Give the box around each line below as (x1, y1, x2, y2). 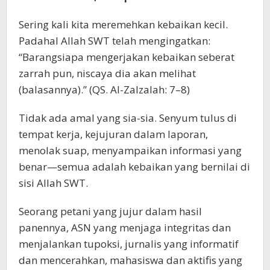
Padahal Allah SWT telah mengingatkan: (19, 33, 210, 48)
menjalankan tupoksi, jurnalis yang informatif (19, 236, 239, 251)
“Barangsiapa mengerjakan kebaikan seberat (19, 49, 234, 64)
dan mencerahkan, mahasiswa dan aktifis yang (19, 253, 242, 267)
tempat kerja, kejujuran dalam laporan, (19, 127, 208, 141)
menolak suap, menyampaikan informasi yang (19, 143, 242, 157)
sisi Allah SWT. (19, 175, 88, 190)
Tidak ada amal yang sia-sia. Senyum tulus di (19, 110, 237, 125)
